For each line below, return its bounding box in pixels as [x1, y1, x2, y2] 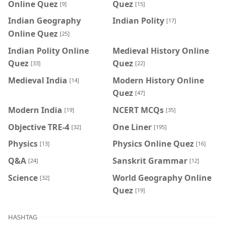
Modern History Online [113, 74, 204, 86]
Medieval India [8, 74, 67, 86]
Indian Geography [8, 15, 81, 26]
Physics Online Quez [113, 138, 194, 149]
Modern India [8, 104, 62, 116]
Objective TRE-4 [8, 121, 69, 133]
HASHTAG [8, 212, 37, 221]
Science [8, 172, 38, 183]
